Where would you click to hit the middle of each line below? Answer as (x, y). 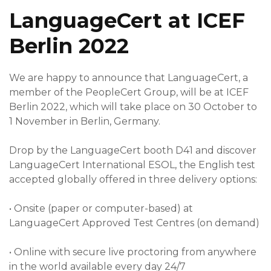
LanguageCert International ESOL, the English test (132, 165)
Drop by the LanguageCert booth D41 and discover (133, 150)
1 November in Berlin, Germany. (86, 121)
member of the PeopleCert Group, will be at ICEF (129, 92)
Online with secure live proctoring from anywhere (135, 252)
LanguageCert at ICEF (127, 20)
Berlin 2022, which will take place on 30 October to (133, 106)
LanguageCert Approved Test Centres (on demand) (135, 223)
